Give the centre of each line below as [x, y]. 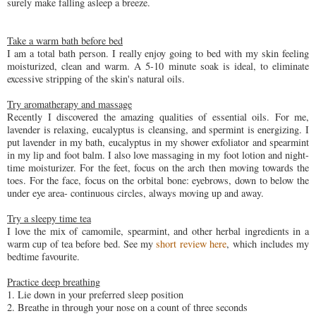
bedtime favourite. [43, 257]
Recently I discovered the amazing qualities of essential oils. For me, [158, 117]
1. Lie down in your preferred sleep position [95, 295]
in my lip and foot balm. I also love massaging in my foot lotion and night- [158, 155]
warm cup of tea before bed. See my [82, 244]
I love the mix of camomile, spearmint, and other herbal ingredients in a [158, 231]
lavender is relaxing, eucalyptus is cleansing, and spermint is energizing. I [158, 130]
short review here [192, 244]
